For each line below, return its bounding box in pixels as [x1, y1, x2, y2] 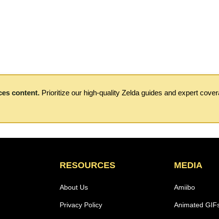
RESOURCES [60, 160, 115, 170]
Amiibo [174, 183, 195, 191]
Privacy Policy [60, 201, 102, 209]
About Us [60, 183, 88, 191]
